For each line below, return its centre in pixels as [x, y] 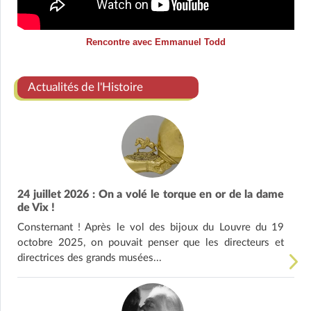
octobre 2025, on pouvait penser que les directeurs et [151, 243]
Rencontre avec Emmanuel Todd [156, 42]
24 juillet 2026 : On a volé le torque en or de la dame [151, 195]
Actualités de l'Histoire [85, 87]
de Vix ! [36, 208]
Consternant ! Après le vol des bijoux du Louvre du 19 [151, 228]
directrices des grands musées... [90, 258]
